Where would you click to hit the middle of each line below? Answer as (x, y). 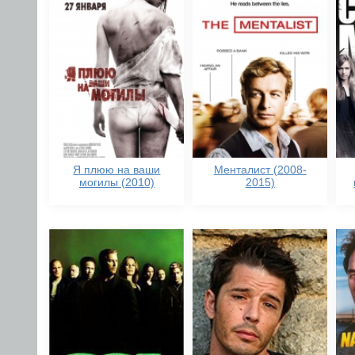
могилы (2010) (116, 183)
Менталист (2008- (260, 170)
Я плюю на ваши (117, 170)
